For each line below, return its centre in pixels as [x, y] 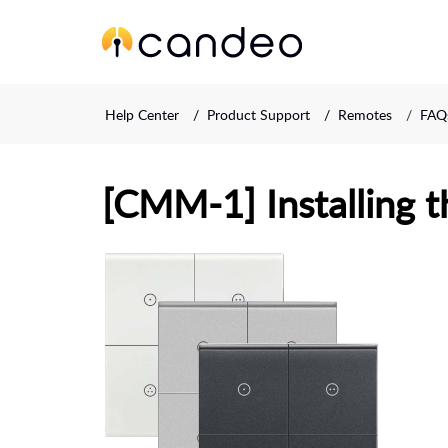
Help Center [142, 114]
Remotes [365, 114]
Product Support [258, 114]
